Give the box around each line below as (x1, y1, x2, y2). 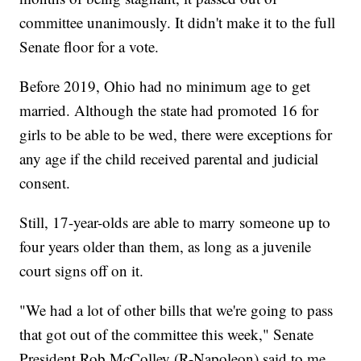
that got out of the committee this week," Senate (19, 324, 314, 345)
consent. (19, 172, 71, 193)
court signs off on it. (19, 260, 144, 281)
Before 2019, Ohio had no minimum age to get (19, 76, 311, 97)
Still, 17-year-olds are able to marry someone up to (19, 212, 331, 233)
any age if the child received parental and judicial (19, 148, 319, 169)
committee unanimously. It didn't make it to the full (19, 12, 336, 33)
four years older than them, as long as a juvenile (19, 236, 312, 257)
